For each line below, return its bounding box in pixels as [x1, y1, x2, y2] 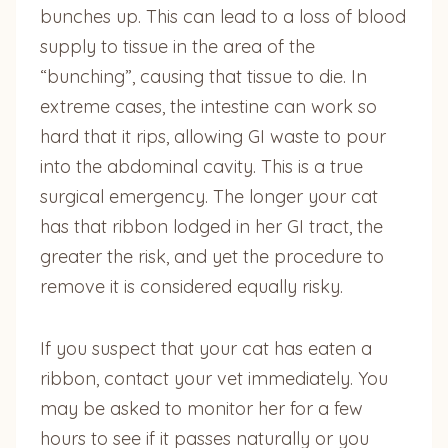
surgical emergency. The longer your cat [40, 184, 378, 208]
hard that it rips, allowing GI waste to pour [40, 124, 386, 148]
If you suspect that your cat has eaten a [40, 336, 372, 360]
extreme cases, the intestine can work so [40, 94, 377, 118]
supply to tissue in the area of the [40, 34, 315, 58]
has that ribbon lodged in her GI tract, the [40, 214, 383, 238]
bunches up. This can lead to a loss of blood [40, 4, 406, 28]
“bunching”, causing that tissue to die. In [40, 64, 367, 88]
